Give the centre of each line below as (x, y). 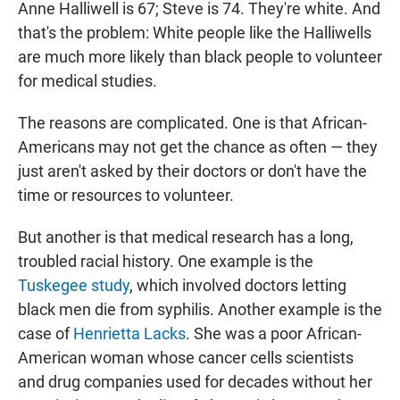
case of (46, 334)
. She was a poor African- (274, 334)
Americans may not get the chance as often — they (198, 147)
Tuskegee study (74, 286)
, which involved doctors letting (238, 286)
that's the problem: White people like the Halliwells (195, 33)
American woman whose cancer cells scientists (186, 358)
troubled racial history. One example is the (166, 262)
